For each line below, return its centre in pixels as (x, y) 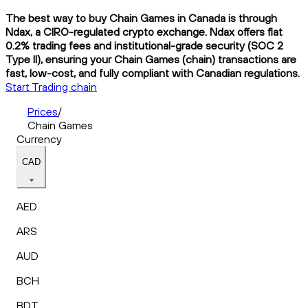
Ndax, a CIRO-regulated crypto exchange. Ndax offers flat (144, 31)
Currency (39, 139)
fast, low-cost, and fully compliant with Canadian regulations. (153, 73)
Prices (43, 111)
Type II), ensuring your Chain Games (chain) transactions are (151, 59)
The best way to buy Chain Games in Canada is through (141, 18)
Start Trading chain (51, 86)
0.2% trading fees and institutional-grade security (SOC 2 (144, 45)
